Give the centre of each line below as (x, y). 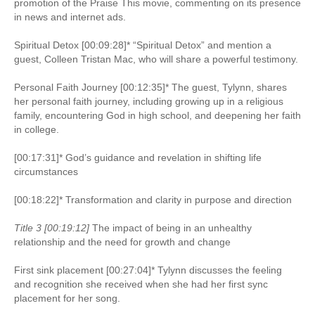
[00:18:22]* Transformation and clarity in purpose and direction (153, 199)
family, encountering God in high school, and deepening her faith (157, 115)
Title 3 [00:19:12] (52, 227)
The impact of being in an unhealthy (171, 227)
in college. (37, 129)
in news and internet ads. (70, 17)
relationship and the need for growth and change (122, 242)
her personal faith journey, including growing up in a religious (149, 101)
